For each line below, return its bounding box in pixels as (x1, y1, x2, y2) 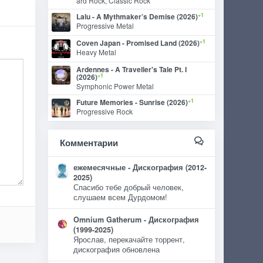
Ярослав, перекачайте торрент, (73, 234, 186, 245)
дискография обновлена (73, 244, 160, 255)
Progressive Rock (76, 106, 133, 116)
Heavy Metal (76, 47, 117, 57)
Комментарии (60, 136, 119, 149)
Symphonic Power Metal (76, 81, 154, 91)
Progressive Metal (76, 21, 134, 31)
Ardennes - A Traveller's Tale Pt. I (76, 64, 187, 75)
